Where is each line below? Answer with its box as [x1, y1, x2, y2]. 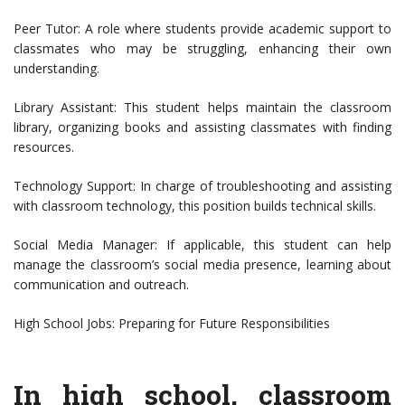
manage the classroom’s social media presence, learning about [14, 256, 391, 274]
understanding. [14, 60, 99, 78]
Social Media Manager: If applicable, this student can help [14, 236, 391, 254]
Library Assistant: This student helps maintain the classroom [14, 99, 391, 117]
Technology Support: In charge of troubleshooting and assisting [14, 177, 391, 195]
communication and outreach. [14, 276, 189, 294]
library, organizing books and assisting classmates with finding [14, 118, 391, 137]
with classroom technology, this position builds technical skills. [14, 197, 376, 215]
